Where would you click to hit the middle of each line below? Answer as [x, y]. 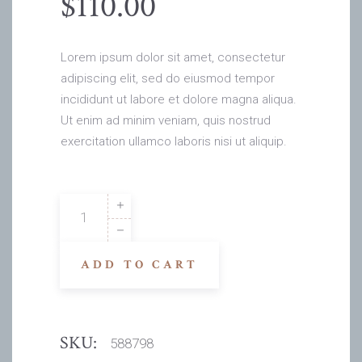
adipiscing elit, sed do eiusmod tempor [168, 78]
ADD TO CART [140, 264]
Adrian [76, 203]
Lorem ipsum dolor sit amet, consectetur [173, 57]
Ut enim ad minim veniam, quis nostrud [166, 120]
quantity [80, 245]
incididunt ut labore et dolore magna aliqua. [179, 99]
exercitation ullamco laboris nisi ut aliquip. [174, 141]
